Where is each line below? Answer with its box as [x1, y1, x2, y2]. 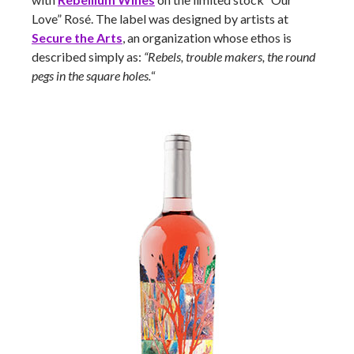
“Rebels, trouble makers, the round [141, 49, 315, 64]
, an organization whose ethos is [122, 30, 292, 45]
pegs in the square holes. [32, 68, 151, 83]
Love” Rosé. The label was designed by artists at [32, 11, 288, 26]
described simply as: [32, 49, 141, 64]
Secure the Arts [32, 30, 122, 45]
